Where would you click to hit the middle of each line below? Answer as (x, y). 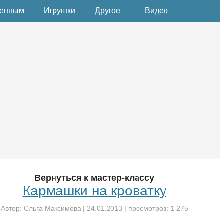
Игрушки (59, 11)
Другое (108, 11)
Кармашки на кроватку (94, 191)
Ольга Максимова (52, 208)
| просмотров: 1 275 (155, 208)
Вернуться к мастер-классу (94, 178)
